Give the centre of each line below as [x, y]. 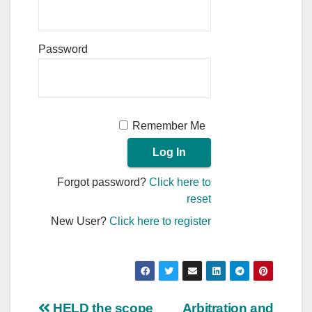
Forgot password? [103, 182]
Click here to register [161, 221]
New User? [80, 221]
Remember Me [169, 125]
